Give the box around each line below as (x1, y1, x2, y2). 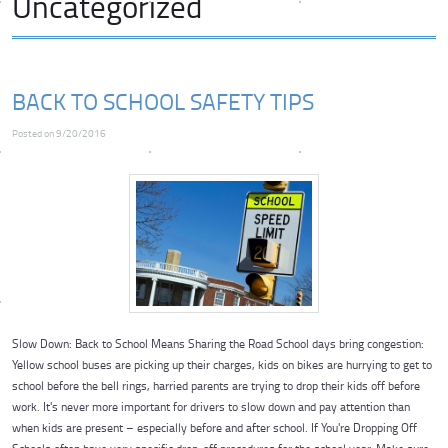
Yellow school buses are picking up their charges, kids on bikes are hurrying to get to (12, 355, 432, 373)
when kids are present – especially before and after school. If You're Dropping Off (12, 418, 417, 436)
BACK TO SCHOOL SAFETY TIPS (12, 85, 314, 118)
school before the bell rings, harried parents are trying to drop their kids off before (12, 376, 420, 394)
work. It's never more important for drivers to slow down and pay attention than (12, 397, 410, 415)
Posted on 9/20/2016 (12, 126, 106, 141)
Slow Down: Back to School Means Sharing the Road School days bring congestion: (12, 334, 424, 352)
